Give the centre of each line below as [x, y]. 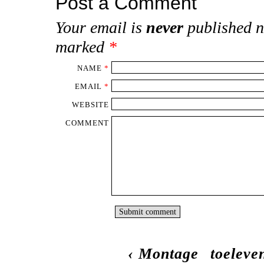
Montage [168, 253]
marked [82, 47]
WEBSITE [90, 104]
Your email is [101, 28]
